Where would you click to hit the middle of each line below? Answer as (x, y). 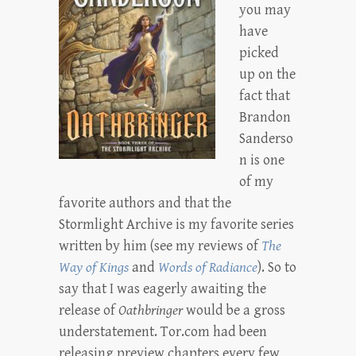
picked (259, 53)
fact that (265, 96)
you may (265, 10)
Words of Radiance (208, 267)
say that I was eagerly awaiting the (163, 289)
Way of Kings (94, 267)
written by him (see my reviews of (160, 246)
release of (89, 310)
